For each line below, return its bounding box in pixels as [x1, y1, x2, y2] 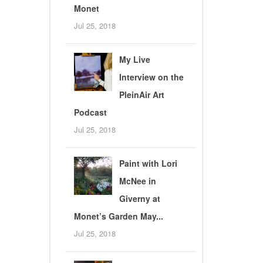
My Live [119, 53, 150, 66]
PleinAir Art [119, 89, 164, 101]
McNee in [119, 175, 156, 187]
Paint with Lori [119, 157, 177, 170]
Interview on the [119, 71, 184, 83]
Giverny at [119, 193, 160, 205]
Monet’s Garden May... [73, 210, 163, 222]
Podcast [73, 106, 107, 119]
